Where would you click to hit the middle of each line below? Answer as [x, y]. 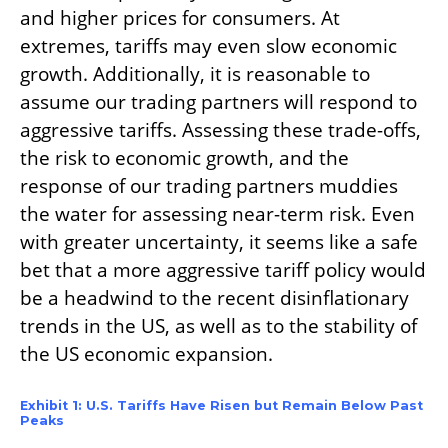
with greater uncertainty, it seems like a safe [219, 242]
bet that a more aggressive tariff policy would [223, 270]
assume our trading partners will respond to [218, 102]
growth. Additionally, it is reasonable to [195, 74]
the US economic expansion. [146, 354]
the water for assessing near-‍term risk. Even [217, 214]
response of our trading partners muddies [209, 186]
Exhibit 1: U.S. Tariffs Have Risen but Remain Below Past [221, 405]
